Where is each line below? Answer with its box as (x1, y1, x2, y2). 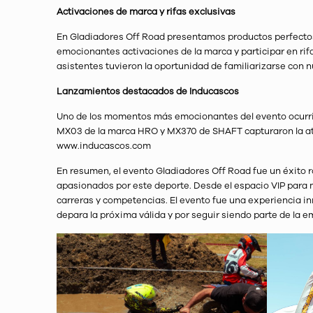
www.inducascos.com (57, 140, 152, 152)
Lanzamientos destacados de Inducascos (57, 85, 240, 98)
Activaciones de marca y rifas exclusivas (57, 6, 236, 18)
